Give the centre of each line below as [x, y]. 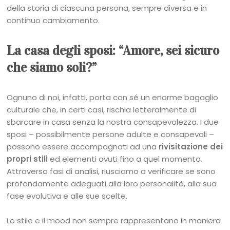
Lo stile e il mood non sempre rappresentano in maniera [114, 220]
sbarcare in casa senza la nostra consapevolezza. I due [113, 122]
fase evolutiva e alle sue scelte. [67, 196]
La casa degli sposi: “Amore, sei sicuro [113, 50]
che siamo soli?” [52, 67]
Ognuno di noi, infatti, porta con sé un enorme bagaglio [113, 97]
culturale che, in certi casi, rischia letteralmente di [102, 109]
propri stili [27, 159]
